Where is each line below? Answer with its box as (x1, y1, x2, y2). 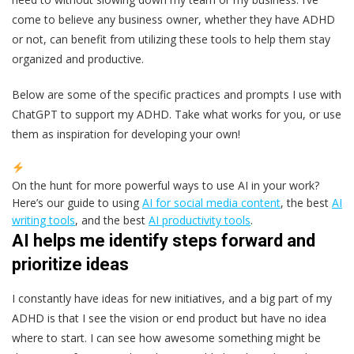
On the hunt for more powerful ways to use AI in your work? (12, 177, 319, 193)
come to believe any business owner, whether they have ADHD (12, 11, 335, 27)
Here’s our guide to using (12, 194, 142, 210)
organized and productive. (12, 51, 144, 66)
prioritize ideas (12, 254, 129, 274)
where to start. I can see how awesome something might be (12, 330, 321, 345)
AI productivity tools (149, 212, 250, 228)
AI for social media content (142, 194, 281, 210)
